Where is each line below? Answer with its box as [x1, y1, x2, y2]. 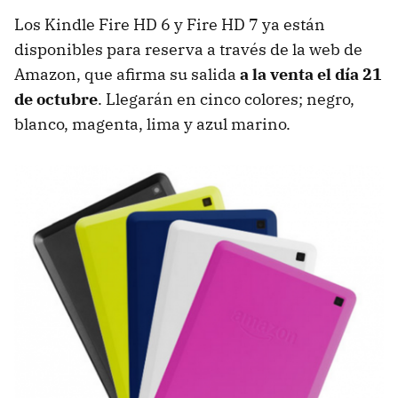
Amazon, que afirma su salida [14, 64, 240, 85]
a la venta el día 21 [240, 64, 382, 85]
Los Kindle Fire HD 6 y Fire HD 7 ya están [14, 14, 325, 36]
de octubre [14, 89, 98, 110]
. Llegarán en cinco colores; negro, [98, 89, 354, 110]
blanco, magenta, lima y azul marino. [14, 114, 291, 135]
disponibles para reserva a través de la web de [14, 39, 362, 60]
